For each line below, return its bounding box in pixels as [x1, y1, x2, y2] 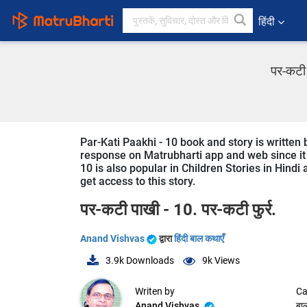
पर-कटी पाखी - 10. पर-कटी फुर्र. [80, 200, 276, 219]
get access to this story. [80, 175, 195, 188]
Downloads [124, 255, 174, 267]
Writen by [135, 286, 175, 297]
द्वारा [159, 233, 174, 244]
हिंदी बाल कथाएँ [174, 233, 224, 244]
